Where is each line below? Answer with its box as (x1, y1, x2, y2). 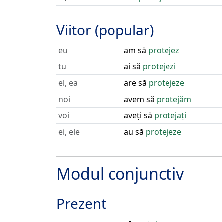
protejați (154, 110, 186, 121)
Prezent (56, 194, 106, 213)
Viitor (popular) (56, 20, 154, 39)
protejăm (157, 94, 191, 105)
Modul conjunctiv (56, 163, 184, 184)
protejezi (143, 61, 176, 72)
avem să (124, 94, 157, 105)
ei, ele (58, 126, 80, 137)
